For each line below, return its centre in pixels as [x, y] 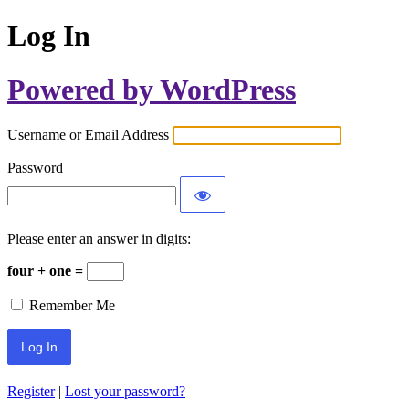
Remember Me [72, 306]
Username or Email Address [88, 135]
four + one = [47, 271]
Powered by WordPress [152, 89]
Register [31, 392]
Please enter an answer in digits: [99, 239]
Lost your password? [125, 392]
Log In [49, 36]
